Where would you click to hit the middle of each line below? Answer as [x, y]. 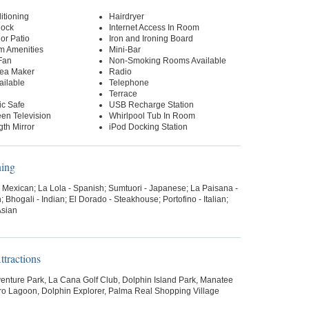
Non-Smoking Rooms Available [167, 61]
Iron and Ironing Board [151, 39]
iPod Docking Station [148, 127]
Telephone [129, 83]
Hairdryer [126, 17]
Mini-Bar [124, 50]
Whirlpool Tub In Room [152, 116]
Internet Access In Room [154, 28]
